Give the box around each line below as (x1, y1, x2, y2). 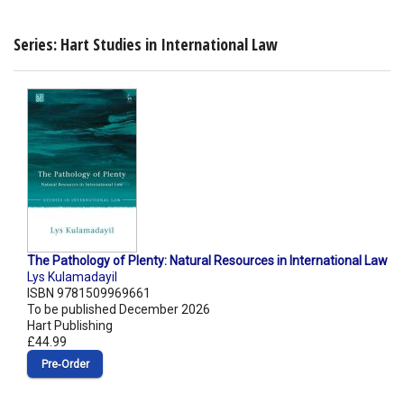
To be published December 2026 (27, 302, 210, 317)
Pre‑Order (41, 358, 89, 372)
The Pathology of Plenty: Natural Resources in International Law (27, 253, 388, 269)
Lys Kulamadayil (27, 270, 117, 285)
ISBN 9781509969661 (27, 286, 151, 301)
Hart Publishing (27, 318, 113, 334)
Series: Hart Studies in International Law (14, 32, 278, 55)
